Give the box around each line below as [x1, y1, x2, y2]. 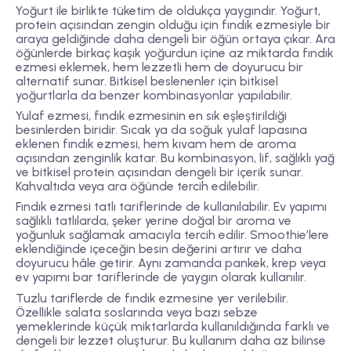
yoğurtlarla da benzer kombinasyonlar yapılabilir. [16, 88, 292, 103]
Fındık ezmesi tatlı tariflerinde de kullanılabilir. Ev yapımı [16, 199, 327, 215]
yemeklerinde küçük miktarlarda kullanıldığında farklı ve [16, 318, 330, 334]
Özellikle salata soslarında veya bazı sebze [16, 304, 258, 320]
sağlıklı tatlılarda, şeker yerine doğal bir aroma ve [16, 213, 291, 229]
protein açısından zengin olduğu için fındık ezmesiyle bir [16, 17, 331, 33]
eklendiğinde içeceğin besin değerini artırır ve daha [16, 241, 302, 257]
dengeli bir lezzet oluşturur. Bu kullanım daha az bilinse [16, 332, 326, 348]
